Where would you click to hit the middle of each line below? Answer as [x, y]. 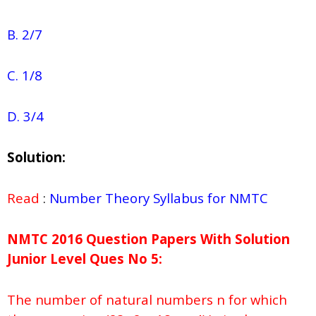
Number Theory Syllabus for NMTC [159, 198]
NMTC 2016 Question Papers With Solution [148, 239]
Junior [27, 259]
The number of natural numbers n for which [147, 300]
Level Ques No [97, 259]
